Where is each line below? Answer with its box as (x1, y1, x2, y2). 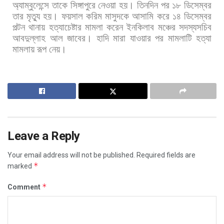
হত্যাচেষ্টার (48, 21, 81, 32)
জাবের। (67, 32, 92, 43)
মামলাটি (167, 32, 192, 43)
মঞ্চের (157, 21, 175, 32)
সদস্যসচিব (179, 21, 212, 32)
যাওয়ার (129, 32, 151, 43)
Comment (7, 182, 42, 191)
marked (7, 161, 33, 170)
